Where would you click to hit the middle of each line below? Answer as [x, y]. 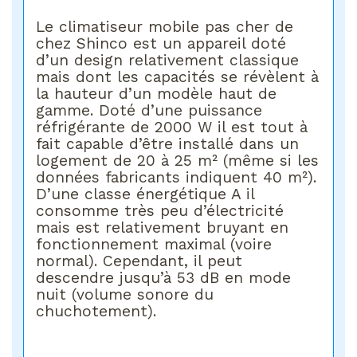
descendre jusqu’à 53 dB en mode [164, 277]
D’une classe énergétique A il [145, 194]
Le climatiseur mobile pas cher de [165, 26]
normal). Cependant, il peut [139, 261]
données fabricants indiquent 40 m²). [177, 177]
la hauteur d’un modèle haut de [157, 93]
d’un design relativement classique [168, 60]
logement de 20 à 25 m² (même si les [178, 160]
